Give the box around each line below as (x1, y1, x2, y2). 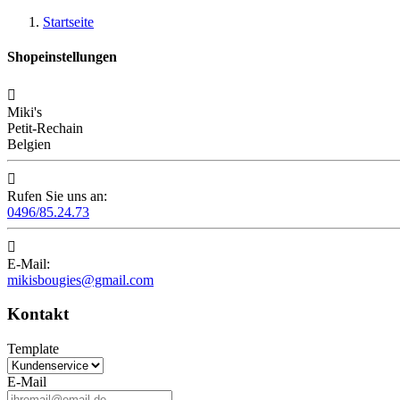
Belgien (7, 136, 51, 152)
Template (7, 340, 59, 356)
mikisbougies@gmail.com (7, 271, 154, 287)
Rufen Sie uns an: (7, 187, 107, 204)
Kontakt (7, 304, 69, 324)
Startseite (43, 14, 94, 29)
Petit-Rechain (7, 120, 83, 136)
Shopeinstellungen (7, 49, 117, 65)
